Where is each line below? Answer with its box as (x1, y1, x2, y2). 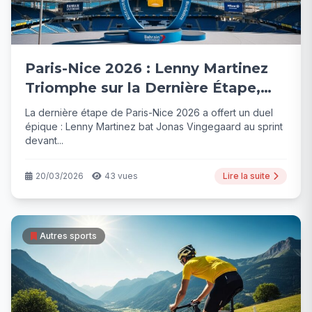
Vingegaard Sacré (25, 98, 156, 116)
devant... (25, 134, 63, 146)
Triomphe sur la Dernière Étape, (25, 79, 260, 96)
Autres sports (40, 230, 97, 241)
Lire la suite (223, 170, 270, 181)
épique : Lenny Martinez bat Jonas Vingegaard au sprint (25, 120, 283, 132)
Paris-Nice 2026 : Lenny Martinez (25, 59, 268, 77)
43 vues (104, 170, 138, 181)
